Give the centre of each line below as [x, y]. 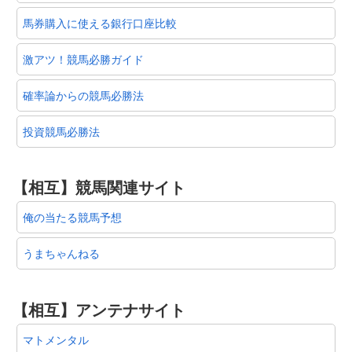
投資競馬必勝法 [61, 131]
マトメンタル [56, 339]
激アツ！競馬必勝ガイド [83, 59]
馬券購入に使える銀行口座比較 [100, 22]
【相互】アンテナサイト [99, 309]
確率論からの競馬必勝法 [83, 95]
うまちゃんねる [61, 253]
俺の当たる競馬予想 [72, 217]
